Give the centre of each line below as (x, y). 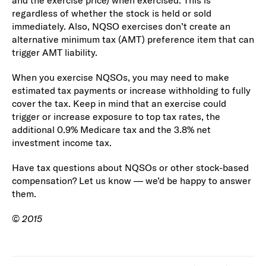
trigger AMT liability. (54, 52)
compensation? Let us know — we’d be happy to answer (131, 180)
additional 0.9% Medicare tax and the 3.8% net (111, 129)
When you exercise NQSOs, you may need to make (120, 77)
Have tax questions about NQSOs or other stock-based (130, 167)
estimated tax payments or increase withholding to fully (131, 90)
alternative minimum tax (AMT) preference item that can (133, 39)
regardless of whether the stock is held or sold (111, 13)
